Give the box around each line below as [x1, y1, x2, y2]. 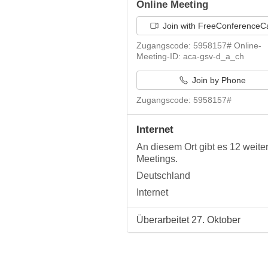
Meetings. [136, 154, 178, 164]
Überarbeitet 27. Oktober [136, 215, 240, 225]
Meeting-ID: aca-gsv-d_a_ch [136, 51, 244, 61]
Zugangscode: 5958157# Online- [136, 41, 261, 50]
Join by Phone [189, 75, 246, 85]
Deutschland [136, 170, 190, 181]
